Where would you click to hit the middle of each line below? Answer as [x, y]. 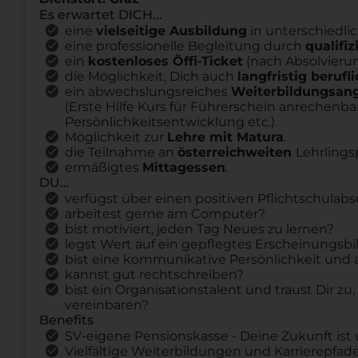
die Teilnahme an [121, 152]
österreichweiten [237, 152]
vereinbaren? [107, 304]
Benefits [66, 320]
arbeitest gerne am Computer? [165, 213]
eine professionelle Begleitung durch [185, 46]
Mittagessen [184, 167]
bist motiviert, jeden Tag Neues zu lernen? [199, 229]
